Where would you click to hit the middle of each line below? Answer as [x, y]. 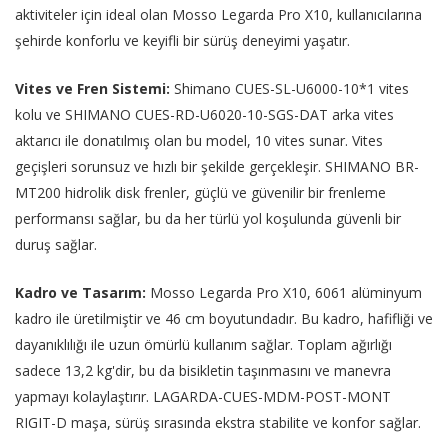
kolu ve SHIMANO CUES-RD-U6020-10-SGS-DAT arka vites [204, 115]
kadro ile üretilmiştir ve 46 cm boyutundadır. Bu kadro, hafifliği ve [224, 319]
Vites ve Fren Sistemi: [92, 89]
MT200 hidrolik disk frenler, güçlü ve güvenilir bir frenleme [200, 193]
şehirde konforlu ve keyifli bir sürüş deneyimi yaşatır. [182, 41]
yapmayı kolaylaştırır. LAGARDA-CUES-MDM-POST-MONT [203, 397]
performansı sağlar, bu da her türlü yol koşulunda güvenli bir [208, 219]
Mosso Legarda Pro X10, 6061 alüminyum [284, 293]
